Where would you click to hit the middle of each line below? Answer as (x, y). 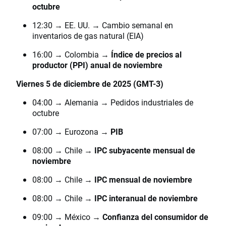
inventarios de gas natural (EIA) (88, 36)
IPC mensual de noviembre (143, 180)
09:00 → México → (67, 217)
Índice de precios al (146, 54)
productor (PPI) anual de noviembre (97, 65)
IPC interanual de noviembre (146, 198)
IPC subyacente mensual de (145, 150)
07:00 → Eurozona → (71, 132)
